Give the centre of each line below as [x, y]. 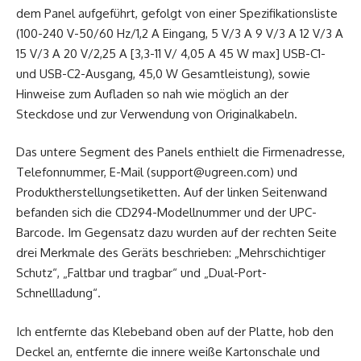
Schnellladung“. [58, 293]
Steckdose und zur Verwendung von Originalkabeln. [157, 114]
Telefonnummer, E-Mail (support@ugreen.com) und [157, 172]
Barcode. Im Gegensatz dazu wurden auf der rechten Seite [176, 233]
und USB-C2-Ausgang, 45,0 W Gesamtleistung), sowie [163, 73]
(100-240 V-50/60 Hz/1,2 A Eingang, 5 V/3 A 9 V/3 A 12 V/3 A [180, 33]
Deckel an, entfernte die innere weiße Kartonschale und [168, 351]
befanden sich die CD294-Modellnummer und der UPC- [166, 213]
